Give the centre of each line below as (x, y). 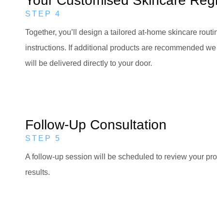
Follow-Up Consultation (96, 124)
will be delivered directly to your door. (89, 63)
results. (38, 172)
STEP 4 (43, 14)
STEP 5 (43, 138)
